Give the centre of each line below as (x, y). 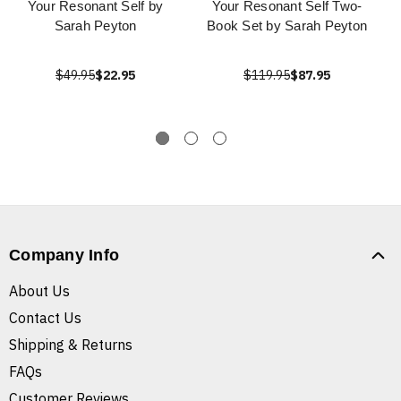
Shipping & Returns (71, 345)
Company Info (64, 256)
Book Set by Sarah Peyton (287, 26)
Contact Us (45, 318)
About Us (39, 291)
